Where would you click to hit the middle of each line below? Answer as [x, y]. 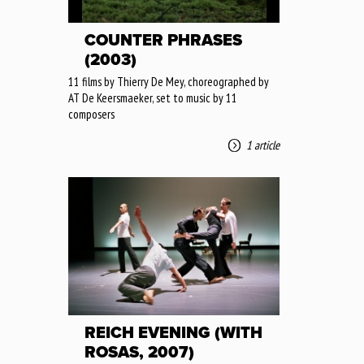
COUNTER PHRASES [163, 40]
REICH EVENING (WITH [173, 333]
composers [91, 114]
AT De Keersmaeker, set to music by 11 [153, 97]
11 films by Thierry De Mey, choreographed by [169, 81]
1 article [263, 145]
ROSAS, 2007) [139, 352]
